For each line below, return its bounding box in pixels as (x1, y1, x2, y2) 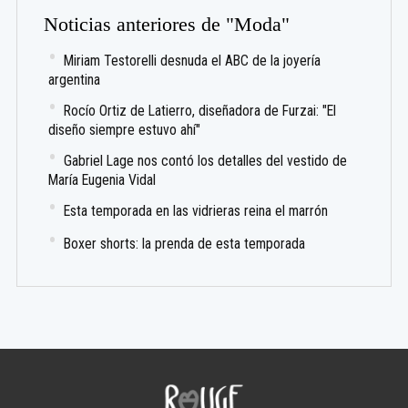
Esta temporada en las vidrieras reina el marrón (64, 202, 329, 220)
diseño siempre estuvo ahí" (48, 121, 201, 139)
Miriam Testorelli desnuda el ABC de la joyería (64, 52, 321, 70)
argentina (48, 71, 101, 89)
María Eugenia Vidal (48, 171, 157, 189)
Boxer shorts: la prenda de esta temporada (64, 235, 306, 253)
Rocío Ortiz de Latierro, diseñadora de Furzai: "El (64, 102, 337, 120)
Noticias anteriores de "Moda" (44, 14, 291, 36)
